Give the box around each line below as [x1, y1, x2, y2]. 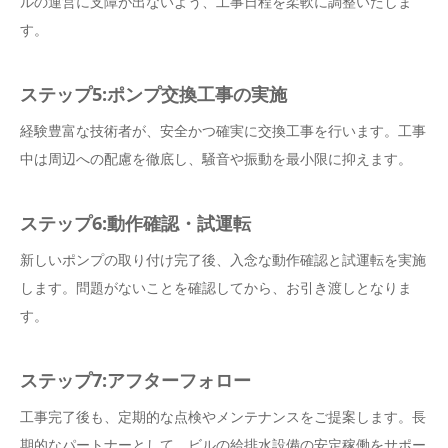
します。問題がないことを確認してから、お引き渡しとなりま [20, 278, 412, 298]
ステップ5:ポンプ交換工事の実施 [20, 82, 287, 107]
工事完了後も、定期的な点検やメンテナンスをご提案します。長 [20, 407, 426, 427]
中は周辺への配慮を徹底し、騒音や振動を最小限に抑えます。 [20, 149, 412, 169]
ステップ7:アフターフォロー [20, 368, 251, 393]
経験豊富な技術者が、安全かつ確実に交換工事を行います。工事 [20, 121, 426, 141]
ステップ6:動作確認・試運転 [20, 211, 251, 236]
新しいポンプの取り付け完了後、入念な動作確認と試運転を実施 [20, 250, 426, 270]
